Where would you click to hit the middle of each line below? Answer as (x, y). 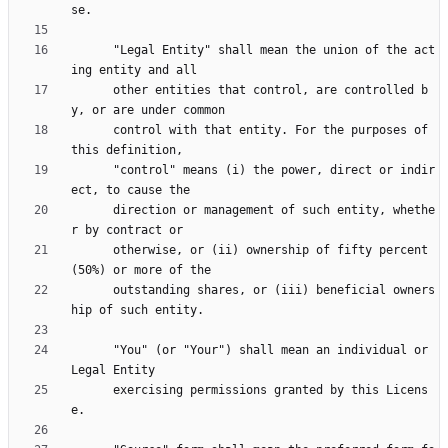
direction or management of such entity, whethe (92, 210)
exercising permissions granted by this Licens (92, 390)
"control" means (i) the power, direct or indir (92, 170)
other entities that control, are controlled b (92, 90)
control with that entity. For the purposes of (92, 130)
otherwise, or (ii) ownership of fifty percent (92, 250)
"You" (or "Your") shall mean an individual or (92, 350)
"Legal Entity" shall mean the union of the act (92, 50)
